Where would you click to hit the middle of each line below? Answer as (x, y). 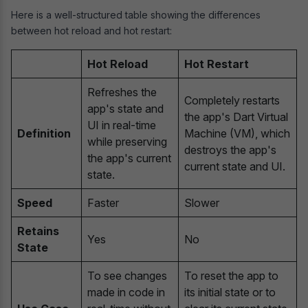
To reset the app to (231, 275)
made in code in (126, 292)
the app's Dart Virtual (236, 117)
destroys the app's (230, 150)
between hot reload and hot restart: (91, 30)
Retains (38, 231)
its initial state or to (230, 292)
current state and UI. (235, 166)
